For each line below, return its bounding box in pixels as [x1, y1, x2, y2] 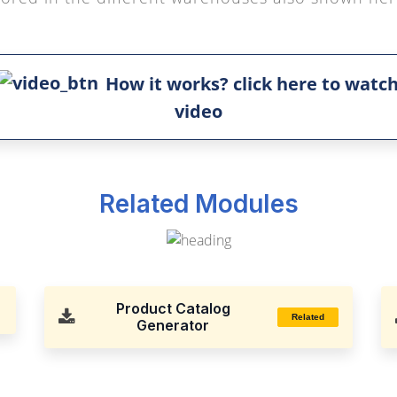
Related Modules [98, 188, 299, 219]
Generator [136, 315, 209, 334]
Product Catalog [115, 299, 230, 317]
